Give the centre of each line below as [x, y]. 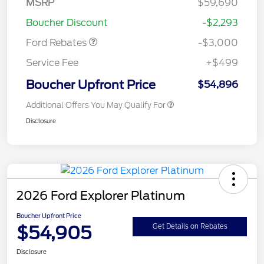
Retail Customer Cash [78, 11]
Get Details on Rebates [190, 227]
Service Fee [52, 62]
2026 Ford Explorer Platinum [101, 195]
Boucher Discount [67, 22]
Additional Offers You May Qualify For [96, 105]
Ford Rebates [57, 42]
